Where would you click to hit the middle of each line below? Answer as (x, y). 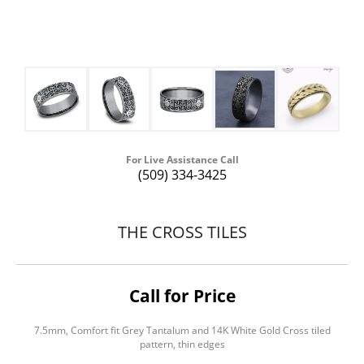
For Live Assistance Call (182, 160)
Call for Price (182, 296)
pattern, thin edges (182, 344)
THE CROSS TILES (182, 232)
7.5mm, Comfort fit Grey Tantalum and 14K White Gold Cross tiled (182, 331)
